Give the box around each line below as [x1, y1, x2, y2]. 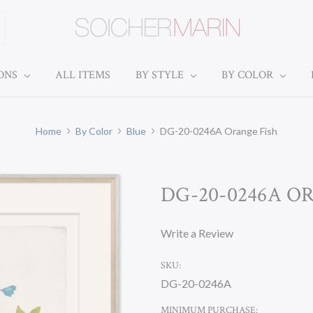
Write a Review [161, 226, 233, 240]
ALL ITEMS [54, 68, 110, 82]
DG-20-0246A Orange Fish [160, 125, 277, 137]
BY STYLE [135, 68, 187, 82]
